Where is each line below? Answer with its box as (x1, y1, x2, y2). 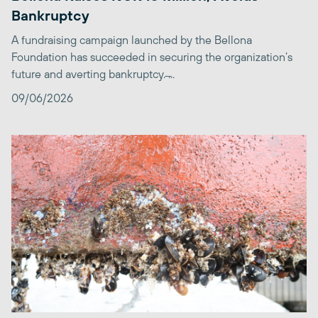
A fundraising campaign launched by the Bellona (11, 33, 252, 47)
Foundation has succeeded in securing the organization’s (11, 50, 292, 64)
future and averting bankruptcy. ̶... (11, 67, 175, 81)
